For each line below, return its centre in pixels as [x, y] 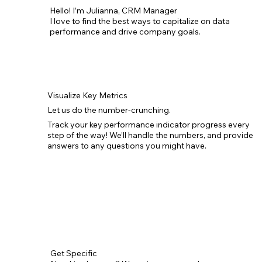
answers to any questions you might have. [127, 145]
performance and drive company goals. [125, 31]
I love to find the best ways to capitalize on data [140, 21]
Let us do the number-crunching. [109, 110]
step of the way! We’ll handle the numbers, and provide [151, 135]
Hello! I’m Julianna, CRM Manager [114, 10]
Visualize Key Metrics [88, 96]
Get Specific [74, 254]
